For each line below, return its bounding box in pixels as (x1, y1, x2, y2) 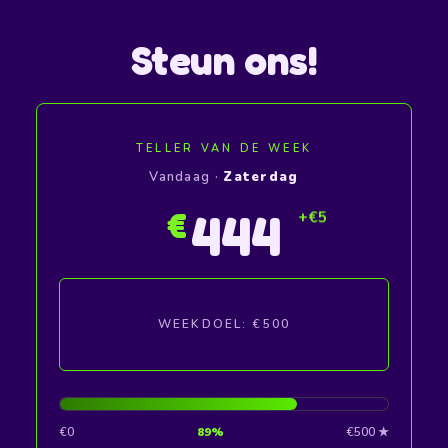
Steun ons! (130, 35, 318, 85)
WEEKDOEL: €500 (157, 315, 291, 332)
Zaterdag (223, 167, 299, 186)
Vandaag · (149, 167, 224, 186)
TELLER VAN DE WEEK (135, 140, 313, 156)
